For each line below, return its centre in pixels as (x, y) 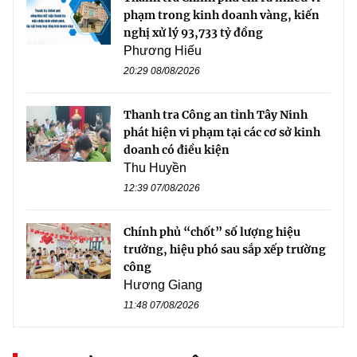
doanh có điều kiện (177, 149)
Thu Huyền (155, 167)
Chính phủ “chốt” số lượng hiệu (212, 231)
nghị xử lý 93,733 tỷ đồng (193, 32)
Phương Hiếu (163, 50)
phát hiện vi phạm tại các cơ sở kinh (222, 132)
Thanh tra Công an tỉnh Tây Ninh (216, 114)
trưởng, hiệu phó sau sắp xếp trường (225, 249)
